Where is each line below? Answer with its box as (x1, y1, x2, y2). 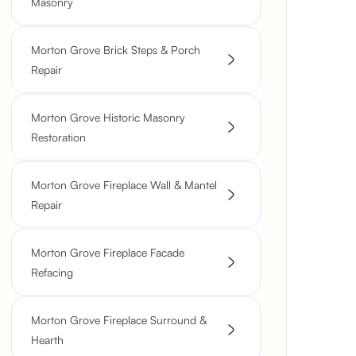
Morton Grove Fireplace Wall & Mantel (31, 178, 217, 192)
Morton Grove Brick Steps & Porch (31, 43, 200, 56)
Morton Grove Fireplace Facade (31, 246, 184, 259)
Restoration (31, 130, 86, 144)
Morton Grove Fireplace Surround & (31, 313, 207, 327)
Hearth (31, 333, 64, 346)
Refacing (31, 265, 73, 279)
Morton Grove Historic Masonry (31, 110, 185, 124)
